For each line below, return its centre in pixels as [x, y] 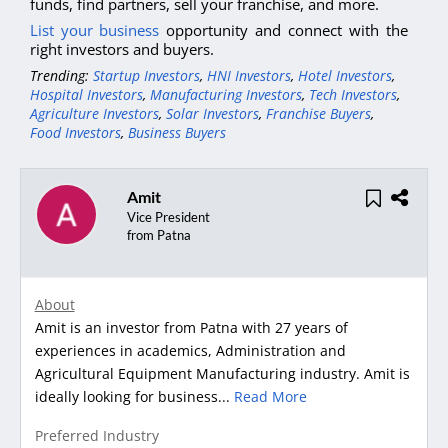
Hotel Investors [345, 76]
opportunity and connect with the [287, 30]
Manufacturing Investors [226, 95]
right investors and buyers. [122, 49]
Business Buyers [177, 133]
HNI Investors [249, 76]
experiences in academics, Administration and [190, 351]
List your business [98, 30]
